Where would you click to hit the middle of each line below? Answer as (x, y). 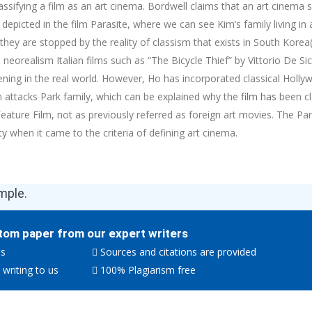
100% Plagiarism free (148, 270)
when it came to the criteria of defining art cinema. (122, 133)
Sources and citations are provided (179, 252)
